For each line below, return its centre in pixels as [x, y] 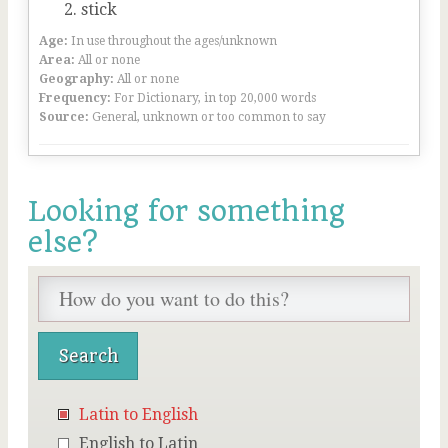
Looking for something [186, 211]
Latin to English [138, 414]
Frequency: [75, 98]
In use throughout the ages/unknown [174, 41]
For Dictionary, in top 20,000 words [215, 98]
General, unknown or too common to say [209, 117]
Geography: [76, 79]
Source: [64, 117]
